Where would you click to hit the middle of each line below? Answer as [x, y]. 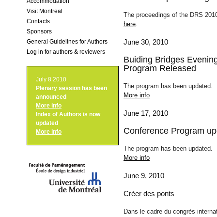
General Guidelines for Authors [67, 41]
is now [91, 115]
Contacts [38, 21]
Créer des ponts [149, 193]
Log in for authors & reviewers [66, 52]
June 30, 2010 [146, 42]
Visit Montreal [45, 11]
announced [51, 97]
